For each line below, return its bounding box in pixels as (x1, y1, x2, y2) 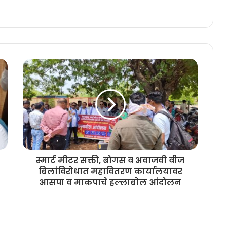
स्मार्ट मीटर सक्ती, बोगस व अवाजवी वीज (36, 154, 184, 166)
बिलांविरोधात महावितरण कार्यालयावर (38, 165, 182, 177)
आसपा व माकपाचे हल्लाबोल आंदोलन (39, 176, 181, 188)
